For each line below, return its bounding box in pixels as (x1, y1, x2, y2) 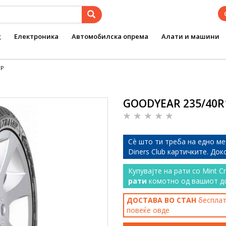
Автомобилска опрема (72, 32, 148, 41)
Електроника (14, 32, 59, 41)
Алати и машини (161, 32, 219, 41)
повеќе (127, 205, 153, 215)
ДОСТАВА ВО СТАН (127, 195, 196, 205)
